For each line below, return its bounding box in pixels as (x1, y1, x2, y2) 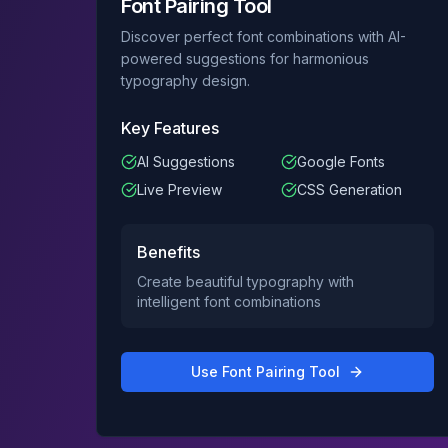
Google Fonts (297, 153, 386, 170)
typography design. (121, 72, 250, 89)
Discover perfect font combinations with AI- (121, 28, 406, 45)
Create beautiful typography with (137, 273, 354, 290)
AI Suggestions (137, 153, 235, 170)
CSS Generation (297, 181, 403, 198)
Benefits (137, 242, 200, 262)
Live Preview (137, 181, 222, 198)
